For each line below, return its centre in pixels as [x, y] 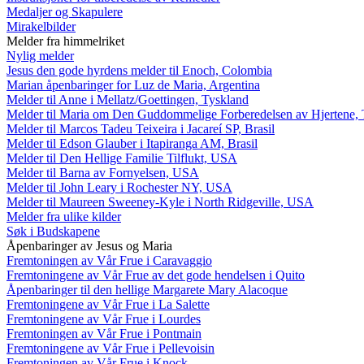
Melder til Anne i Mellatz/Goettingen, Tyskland [128, 99]
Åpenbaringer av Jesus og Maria [89, 245]
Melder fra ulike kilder [64, 216]
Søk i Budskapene [53, 231]
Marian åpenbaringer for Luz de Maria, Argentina [133, 84]
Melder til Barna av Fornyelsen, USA [103, 172]
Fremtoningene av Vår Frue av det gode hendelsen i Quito [156, 275]
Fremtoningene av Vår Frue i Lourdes [104, 318]
